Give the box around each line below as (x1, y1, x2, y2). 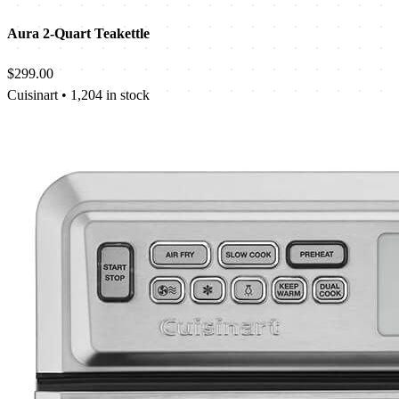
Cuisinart (7, 87, 58, 103)
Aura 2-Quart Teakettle (7, 26, 150, 42)
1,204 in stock (70, 87, 150, 103)
